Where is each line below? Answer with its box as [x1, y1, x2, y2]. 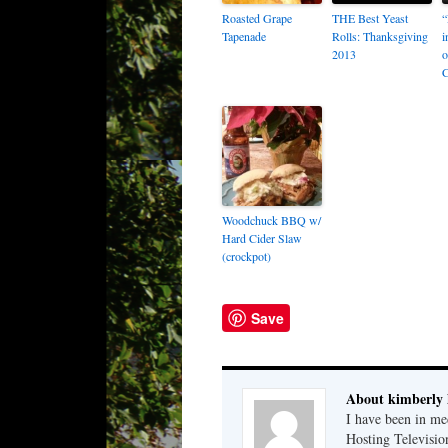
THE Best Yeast [332, 10, 408, 26]
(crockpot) [222, 248, 271, 264]
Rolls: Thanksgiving [332, 28, 428, 44]
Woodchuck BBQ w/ [222, 212, 321, 228]
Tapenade [222, 28, 266, 44]
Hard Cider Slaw [222, 230, 302, 246]
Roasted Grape [222, 10, 292, 26]
